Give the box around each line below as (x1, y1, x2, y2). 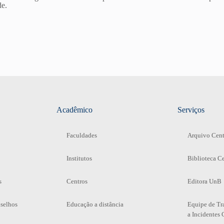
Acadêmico (56, 105, 93, 114)
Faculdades (66, 131, 97, 139)
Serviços (177, 105, 204, 114)
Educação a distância (66, 200, 124, 208)
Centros (66, 177, 88, 185)
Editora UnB (187, 177, 221, 185)
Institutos (66, 154, 92, 162)
